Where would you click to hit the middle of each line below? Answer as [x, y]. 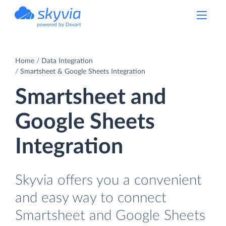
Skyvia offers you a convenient [108, 180]
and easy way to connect [91, 198]
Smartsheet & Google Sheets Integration [83, 71]
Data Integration [67, 61]
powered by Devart [59, 25]
